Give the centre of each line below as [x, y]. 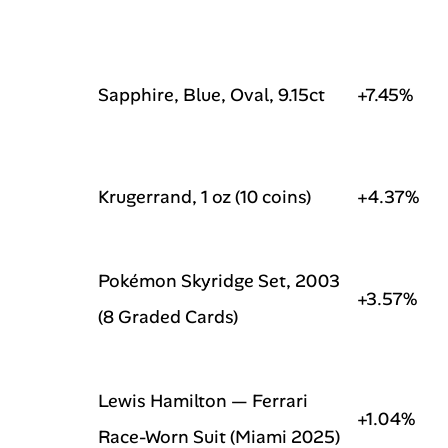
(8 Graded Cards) [168, 317]
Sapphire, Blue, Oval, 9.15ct [211, 95]
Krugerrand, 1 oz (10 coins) [204, 197]
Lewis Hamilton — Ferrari [203, 401]
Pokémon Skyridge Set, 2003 [219, 281]
